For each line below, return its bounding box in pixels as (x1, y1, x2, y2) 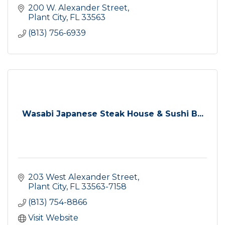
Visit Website (28, 212, 78, 222)
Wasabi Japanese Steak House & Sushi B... (22, 108, 203, 119)
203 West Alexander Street (28, 172, 138, 182)
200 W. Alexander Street (28, 3, 128, 13)
